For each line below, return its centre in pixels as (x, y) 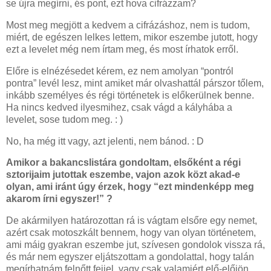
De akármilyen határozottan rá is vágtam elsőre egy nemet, (132, 221)
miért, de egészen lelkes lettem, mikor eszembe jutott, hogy (132, 37)
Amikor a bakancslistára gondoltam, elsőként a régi (123, 163)
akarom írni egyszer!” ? (59, 199)
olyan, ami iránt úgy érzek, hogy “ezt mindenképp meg (130, 187)
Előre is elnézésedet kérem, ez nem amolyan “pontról (120, 71)
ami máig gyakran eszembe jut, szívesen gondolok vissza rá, (135, 245)
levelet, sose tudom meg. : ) (66, 119)
